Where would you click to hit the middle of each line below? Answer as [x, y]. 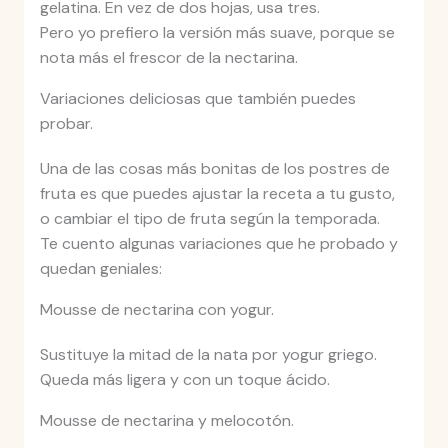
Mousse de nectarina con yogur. [156, 310]
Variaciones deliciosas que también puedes [197, 99]
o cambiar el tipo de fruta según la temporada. [209, 219]
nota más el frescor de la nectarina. [168, 58]
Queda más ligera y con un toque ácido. [184, 380]
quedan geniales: [100, 269]
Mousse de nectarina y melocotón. [166, 421]
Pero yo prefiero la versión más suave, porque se [217, 33]
